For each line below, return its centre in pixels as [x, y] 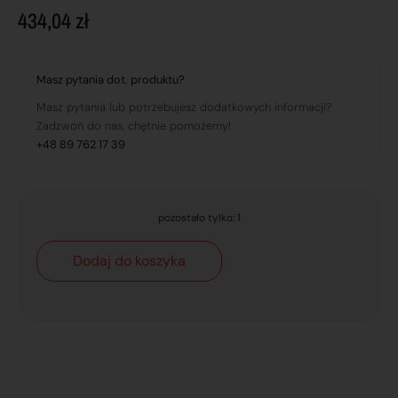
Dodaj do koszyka [129, 260]
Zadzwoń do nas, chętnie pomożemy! [134, 126]
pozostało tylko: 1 [199, 218]
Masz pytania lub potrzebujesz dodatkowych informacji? [184, 107]
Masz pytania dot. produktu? [111, 80]
